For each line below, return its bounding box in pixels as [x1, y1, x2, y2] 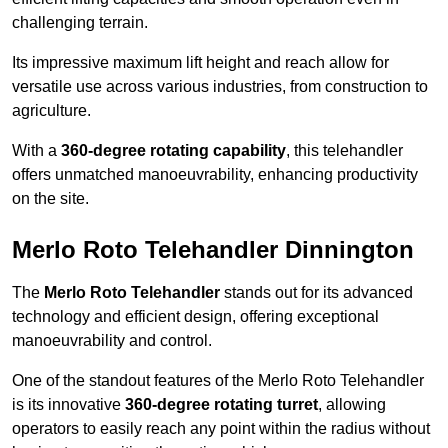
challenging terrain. [12, 14, 148, 32]
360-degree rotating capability [61, 142, 286, 160]
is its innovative [12, 396, 125, 414]
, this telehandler [286, 142, 403, 160]
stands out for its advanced [220, 284, 413, 302]
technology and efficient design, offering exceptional [12, 308, 379, 326]
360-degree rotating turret [125, 396, 318, 414]
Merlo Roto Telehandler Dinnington [12, 236, 414, 264]
